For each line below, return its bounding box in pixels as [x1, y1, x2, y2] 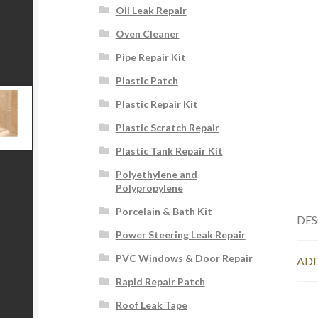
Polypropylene [115, 182, 183, 194]
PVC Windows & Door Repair [115, 252, 253, 265]
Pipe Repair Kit [115, 51, 186, 64]
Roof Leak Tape [115, 299, 187, 312]
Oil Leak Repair [115, 4, 187, 17]
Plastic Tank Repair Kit [115, 145, 223, 158]
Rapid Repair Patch [115, 275, 205, 288]
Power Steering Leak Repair [115, 229, 246, 241]
